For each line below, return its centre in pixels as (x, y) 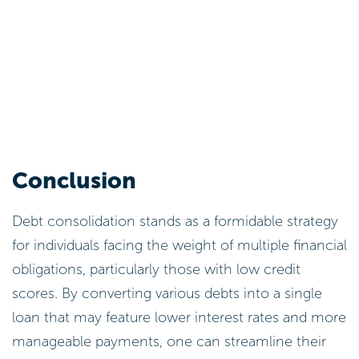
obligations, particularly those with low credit (156, 270)
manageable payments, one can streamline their (169, 342)
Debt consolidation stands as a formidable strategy (175, 222)
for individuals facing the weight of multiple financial (179, 246)
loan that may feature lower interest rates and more (179, 318)
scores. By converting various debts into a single (167, 294)
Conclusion (74, 180)
